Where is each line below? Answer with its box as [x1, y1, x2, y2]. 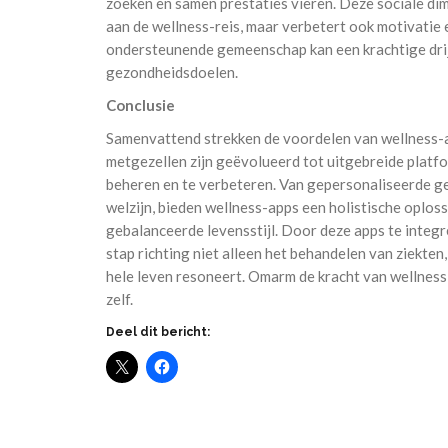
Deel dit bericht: [106, 324, 210, 339]
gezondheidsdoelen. [106, 62, 238, 81]
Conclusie [106, 95, 175, 114]
